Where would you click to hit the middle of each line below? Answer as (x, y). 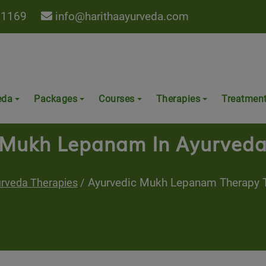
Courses (117, 99)
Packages (56, 99)
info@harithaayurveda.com (122, 16)
